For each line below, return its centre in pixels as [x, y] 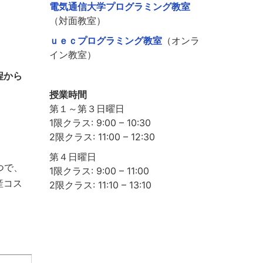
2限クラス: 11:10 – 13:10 [100, 185]
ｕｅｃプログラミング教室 [105, 41]
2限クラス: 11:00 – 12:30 [102, 137]
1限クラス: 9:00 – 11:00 [99, 171]
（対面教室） [77, 21]
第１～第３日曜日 [87, 109]
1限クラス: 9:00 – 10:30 [100, 123]
